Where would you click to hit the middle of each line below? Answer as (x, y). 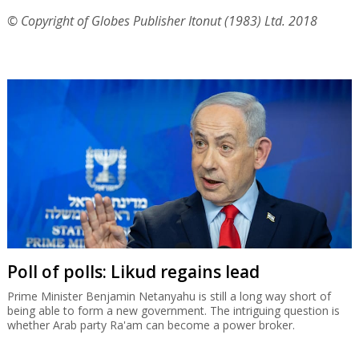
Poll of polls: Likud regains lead (133, 271)
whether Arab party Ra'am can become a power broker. (151, 325)
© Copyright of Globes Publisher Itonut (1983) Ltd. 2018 (162, 20)
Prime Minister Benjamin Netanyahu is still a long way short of (169, 296)
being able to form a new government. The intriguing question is (173, 310)
